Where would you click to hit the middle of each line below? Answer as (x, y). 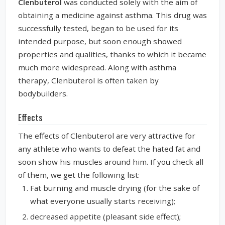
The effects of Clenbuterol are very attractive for (107, 135)
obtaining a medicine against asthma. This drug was (113, 15)
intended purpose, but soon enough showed (100, 41)
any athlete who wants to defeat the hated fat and (109, 148)
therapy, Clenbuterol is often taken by (88, 80)
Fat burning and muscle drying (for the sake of (115, 188)
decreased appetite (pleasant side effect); (105, 217)
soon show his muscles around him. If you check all (111, 161)
